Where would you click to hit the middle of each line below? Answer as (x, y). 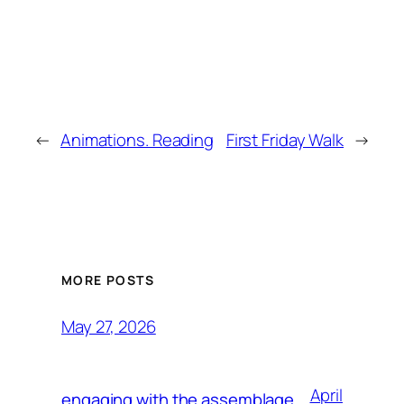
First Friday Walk (285, 139)
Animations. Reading (137, 139)
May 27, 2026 (109, 326)
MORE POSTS (108, 280)
